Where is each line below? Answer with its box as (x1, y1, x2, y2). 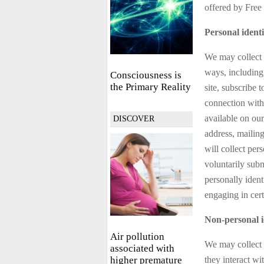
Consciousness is (110, 70, 181, 81)
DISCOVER (113, 114, 154, 123)
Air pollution (110, 231, 164, 242)
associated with (110, 243, 174, 254)
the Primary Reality (110, 81, 191, 93)
